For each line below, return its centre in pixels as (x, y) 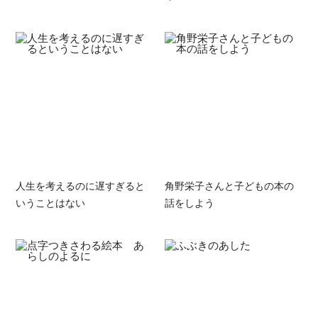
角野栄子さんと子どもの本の (229, 186)
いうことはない (51, 203)
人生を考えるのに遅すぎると (81, 186)
